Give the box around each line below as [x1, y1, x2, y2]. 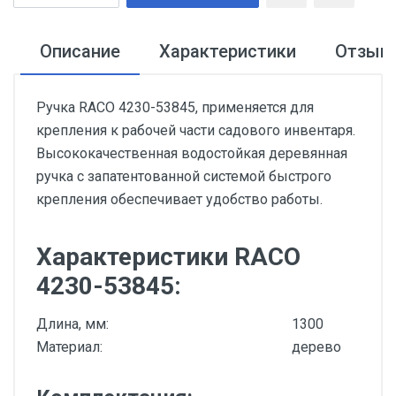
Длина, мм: [36, 316, 109, 332]
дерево [292, 339, 341, 355]
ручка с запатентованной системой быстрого [36, 168, 331, 185]
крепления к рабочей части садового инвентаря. [36, 122, 355, 139]
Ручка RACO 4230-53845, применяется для [36, 99, 314, 116]
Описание [40, 41, 120, 62]
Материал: [36, 339, 103, 355]
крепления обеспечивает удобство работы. [36, 191, 323, 208]
